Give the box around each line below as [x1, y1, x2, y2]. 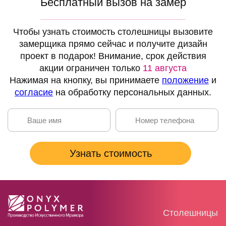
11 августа [143, 63, 187, 74]
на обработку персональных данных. [53, 87, 211, 98]
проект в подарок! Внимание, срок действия [20, 51, 206, 62]
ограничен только [64, 63, 143, 74]
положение [162, 75, 209, 86]
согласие [15, 87, 53, 98]
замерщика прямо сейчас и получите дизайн [19, 39, 207, 49]
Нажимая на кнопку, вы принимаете [10, 75, 162, 86]
